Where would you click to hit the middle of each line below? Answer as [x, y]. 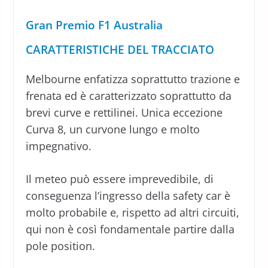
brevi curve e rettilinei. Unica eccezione [124, 112]
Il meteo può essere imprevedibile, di [119, 179]
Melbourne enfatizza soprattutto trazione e [133, 79]
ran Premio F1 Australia [98, 25]
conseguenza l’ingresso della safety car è [128, 195]
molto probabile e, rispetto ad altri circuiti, [132, 212]
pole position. [60, 246]
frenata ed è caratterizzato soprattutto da [128, 95]
